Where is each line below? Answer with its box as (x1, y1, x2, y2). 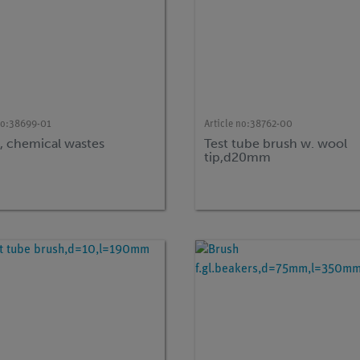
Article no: (204, 118, 251, 129)
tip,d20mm (204, 149, 272, 166)
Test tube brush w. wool (204, 136, 348, 152)
